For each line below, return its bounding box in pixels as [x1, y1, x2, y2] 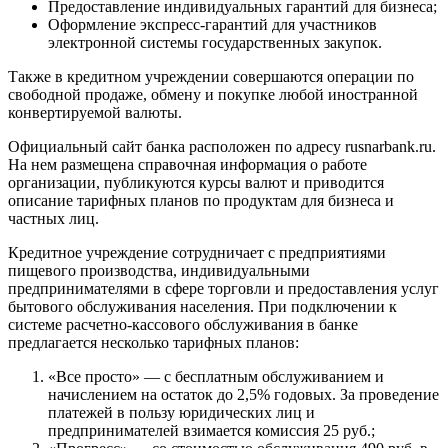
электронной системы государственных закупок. [48, 33, 382, 51]
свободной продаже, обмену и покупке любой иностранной [8, 85, 418, 103]
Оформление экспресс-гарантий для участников [48, 15, 377, 33]
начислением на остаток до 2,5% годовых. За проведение [48, 385, 439, 403]
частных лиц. [8, 209, 99, 227]
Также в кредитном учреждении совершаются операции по [8, 67, 414, 85]
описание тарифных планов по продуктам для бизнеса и [8, 191, 394, 209]
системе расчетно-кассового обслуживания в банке [8, 315, 358, 333]
